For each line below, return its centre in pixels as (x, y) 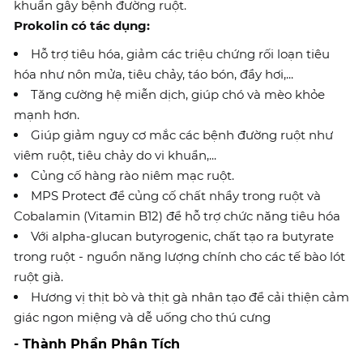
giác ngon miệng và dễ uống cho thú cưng (142, 317)
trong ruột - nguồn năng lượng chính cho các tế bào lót (179, 256)
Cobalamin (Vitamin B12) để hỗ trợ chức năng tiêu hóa (177, 216)
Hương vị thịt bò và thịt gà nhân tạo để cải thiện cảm (190, 297)
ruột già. (38, 277)
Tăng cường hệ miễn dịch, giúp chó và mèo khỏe (178, 94)
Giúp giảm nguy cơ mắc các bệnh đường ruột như (182, 135)
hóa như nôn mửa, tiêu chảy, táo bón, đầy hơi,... (154, 74)
